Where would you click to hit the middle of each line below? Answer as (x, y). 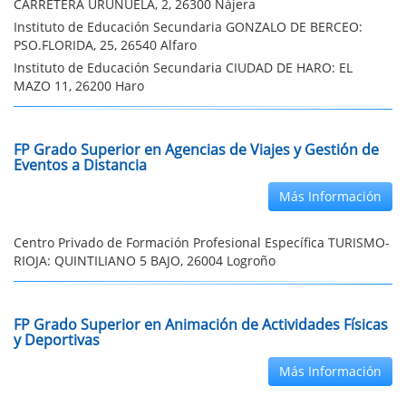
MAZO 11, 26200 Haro (79, 86)
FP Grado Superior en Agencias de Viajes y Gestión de (196, 150)
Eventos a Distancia (80, 165)
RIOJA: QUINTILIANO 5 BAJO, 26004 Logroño (145, 261)
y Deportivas (57, 340)
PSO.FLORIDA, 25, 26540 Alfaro (105, 45)
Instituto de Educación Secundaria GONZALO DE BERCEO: (188, 27)
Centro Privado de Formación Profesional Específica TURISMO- (202, 242)
